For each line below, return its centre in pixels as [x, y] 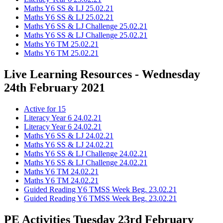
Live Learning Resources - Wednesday [102, 74]
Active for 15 [45, 109]
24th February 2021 [55, 88]
